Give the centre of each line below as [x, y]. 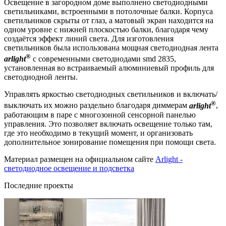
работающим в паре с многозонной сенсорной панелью [100, 115]
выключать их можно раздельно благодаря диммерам [97, 105]
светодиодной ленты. [41, 77]
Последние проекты [39, 185]
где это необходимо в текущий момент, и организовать [98, 133]
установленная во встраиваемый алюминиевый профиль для [109, 68]
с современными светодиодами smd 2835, [103, 59]
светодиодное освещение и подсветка [69, 168]
